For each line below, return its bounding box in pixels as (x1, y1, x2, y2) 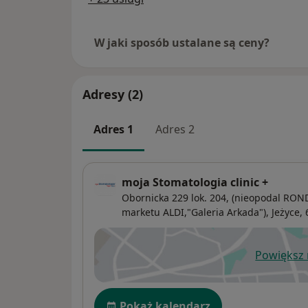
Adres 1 (93, 122, 133, 137)
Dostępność (93, 286, 165, 303)
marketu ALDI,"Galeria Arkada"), (122, 205, 269, 219)
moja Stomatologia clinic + (122, 174, 268, 190)
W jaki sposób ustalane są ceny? (94, 35, 269, 51)
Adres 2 (155, 122, 195, 137)
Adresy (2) (82, 86, 143, 103)
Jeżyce (272, 205, 300, 219)
